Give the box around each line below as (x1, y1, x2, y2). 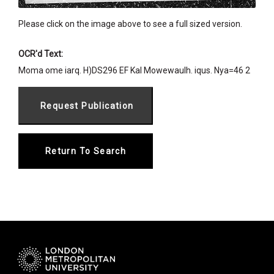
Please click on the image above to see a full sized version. (18, 19, 242, 29)
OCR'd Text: (18, 49, 63, 59)
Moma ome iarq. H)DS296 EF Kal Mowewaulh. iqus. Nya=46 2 (18, 65, 250, 76)
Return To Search (45, 146, 127, 157)
